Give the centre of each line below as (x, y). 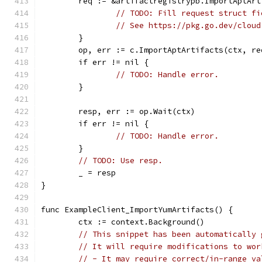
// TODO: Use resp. (120, 161)
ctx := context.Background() (142, 222)
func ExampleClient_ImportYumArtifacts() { (137, 210)
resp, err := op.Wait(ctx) (137, 111)
